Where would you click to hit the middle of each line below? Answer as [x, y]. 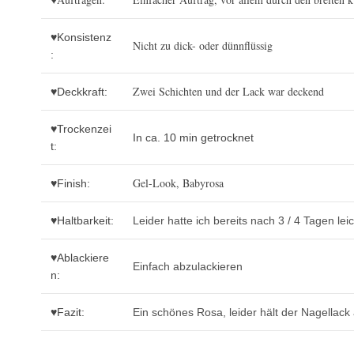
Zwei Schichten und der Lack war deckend [228, 92]
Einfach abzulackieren [188, 267]
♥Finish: [70, 184]
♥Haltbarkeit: [82, 221]
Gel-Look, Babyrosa [178, 183]
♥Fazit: [68, 313]
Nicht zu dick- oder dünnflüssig [203, 46]
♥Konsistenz [81, 38]
